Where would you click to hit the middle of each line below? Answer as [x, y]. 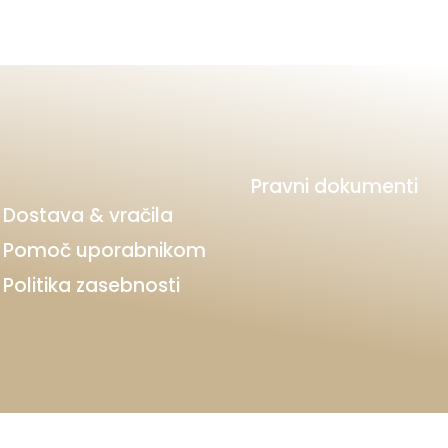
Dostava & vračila [88, 216]
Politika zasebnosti [92, 286]
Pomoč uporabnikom [105, 251]
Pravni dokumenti [334, 187]
